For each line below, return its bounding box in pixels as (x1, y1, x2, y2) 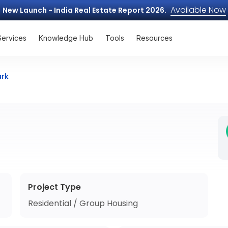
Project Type (28, 181, 81, 193)
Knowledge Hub (39, 34, 93, 42)
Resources (136, 34, 173, 42)
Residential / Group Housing (28, 197, 138, 209)
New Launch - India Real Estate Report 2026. (2, 5, 166, 15)
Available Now (170, 4, 226, 16)
